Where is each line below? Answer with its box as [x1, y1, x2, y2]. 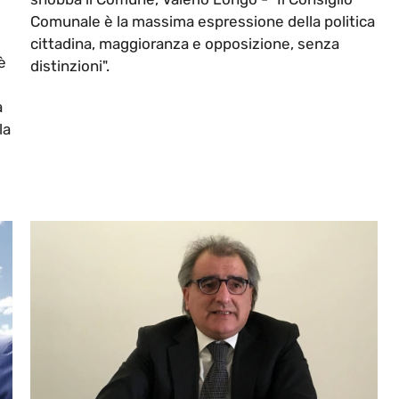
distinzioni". [30, 57, 110, 76]
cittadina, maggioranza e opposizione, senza [30, 35, 339, 53]
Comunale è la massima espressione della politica [30, 12, 375, 31]
